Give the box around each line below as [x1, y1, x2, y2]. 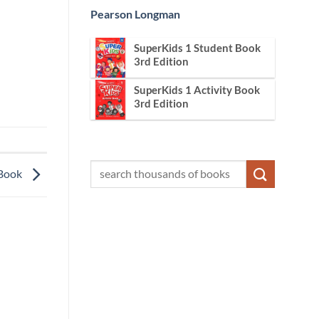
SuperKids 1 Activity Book [134, 83, 260, 96]
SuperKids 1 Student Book [134, 41, 261, 54]
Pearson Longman [90, 7, 180, 21]
